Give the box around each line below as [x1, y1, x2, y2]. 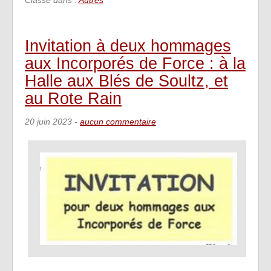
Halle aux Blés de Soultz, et [25, 71, 228, 90]
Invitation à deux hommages [25, 36, 231, 55]
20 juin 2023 [25, 117, 72, 127]
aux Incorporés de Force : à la [25, 53, 246, 73]
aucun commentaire [80, 117, 156, 127]
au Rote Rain [25, 88, 122, 108]
